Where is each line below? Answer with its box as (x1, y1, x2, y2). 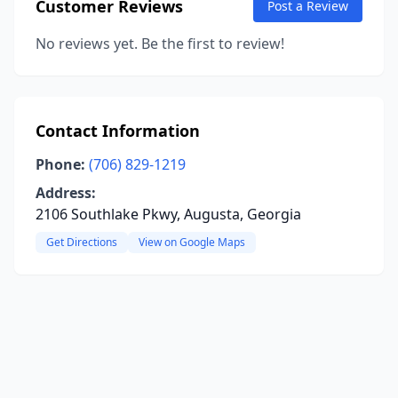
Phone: (36, 155, 85, 174)
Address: (36, 183, 96, 203)
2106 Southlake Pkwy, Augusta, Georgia (36, 204, 301, 224)
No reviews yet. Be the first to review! (36, 34, 284, 53)
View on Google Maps (139, 235, 245, 250)
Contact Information (36, 120, 200, 141)
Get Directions (46, 235, 117, 250)
